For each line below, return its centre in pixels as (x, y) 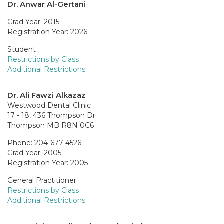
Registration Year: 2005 (48, 163)
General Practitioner (42, 180)
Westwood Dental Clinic (49, 105)
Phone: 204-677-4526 (44, 143)
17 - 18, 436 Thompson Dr (51, 115)
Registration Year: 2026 (47, 32)
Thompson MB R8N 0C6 (51, 125)
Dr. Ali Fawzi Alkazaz (47, 95)
